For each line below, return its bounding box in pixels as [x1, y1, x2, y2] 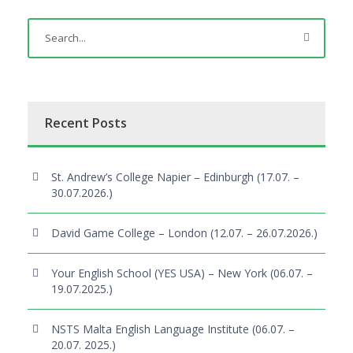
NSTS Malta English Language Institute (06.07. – [51, 321, 295, 336]
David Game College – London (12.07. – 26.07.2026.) [51, 225, 318, 240]
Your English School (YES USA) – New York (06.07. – [51, 265, 313, 281]
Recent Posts [45, 113, 127, 132]
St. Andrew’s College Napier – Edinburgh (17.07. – [51, 169, 299, 184]
